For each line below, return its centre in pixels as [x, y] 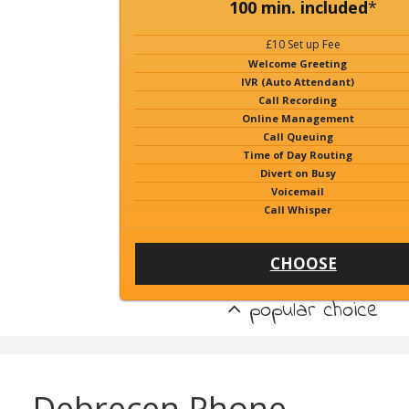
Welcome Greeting [298, 63]
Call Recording [298, 100]
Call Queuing [298, 136]
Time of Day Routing [298, 155]
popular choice [310, 311]
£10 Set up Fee [304, 44]
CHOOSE [303, 263]
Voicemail [298, 191]
